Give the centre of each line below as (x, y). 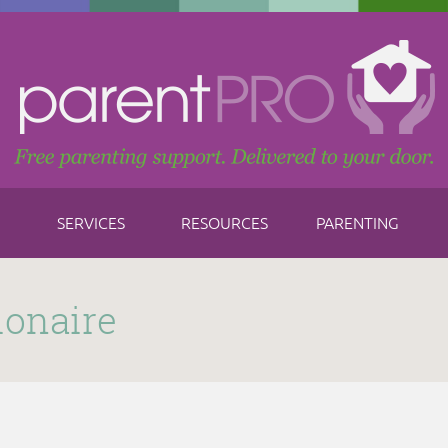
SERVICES (91, 224)
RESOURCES (224, 224)
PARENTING (357, 224)
